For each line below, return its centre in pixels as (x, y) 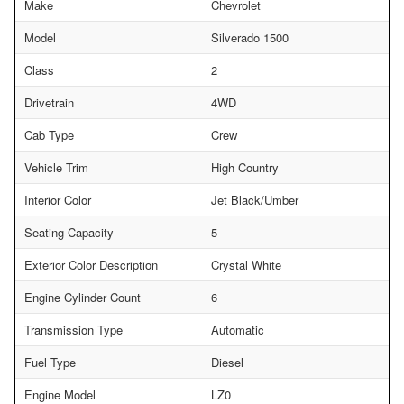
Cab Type (49, 135)
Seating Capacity (69, 233)
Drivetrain (49, 103)
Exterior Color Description (91, 265)
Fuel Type (50, 363)
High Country (245, 168)
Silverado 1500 (250, 38)
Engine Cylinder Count (83, 298)
